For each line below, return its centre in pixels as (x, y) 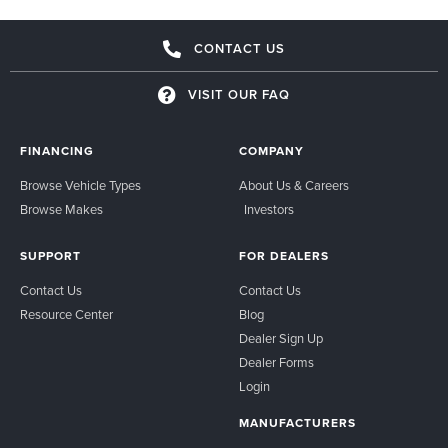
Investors (269, 209)
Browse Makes (61, 209)
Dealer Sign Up (281, 338)
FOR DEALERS (284, 255)
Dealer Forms (276, 362)
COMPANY (271, 150)
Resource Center (66, 314)
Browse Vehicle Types (80, 185)
